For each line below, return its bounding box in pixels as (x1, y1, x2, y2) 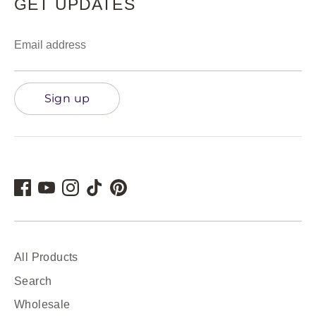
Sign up (44, 91, 90, 105)
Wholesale (14, 298, 71, 311)
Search (14, 275, 52, 287)
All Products (14, 251, 78, 264)
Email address (14, 39, 86, 51)
